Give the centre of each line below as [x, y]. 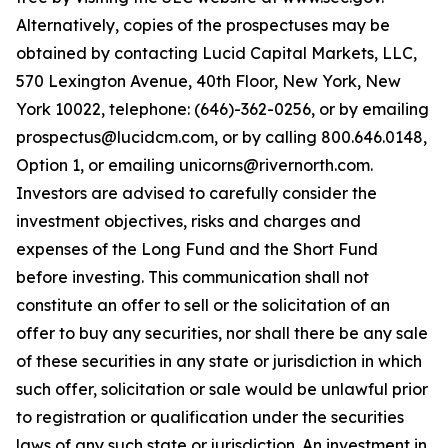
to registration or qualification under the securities [210, 417]
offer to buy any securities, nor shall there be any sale [222, 333]
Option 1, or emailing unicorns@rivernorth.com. [194, 165]
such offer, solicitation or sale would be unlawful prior [222, 389]
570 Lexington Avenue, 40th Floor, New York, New [208, 81]
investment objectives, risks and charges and [188, 221]
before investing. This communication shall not [192, 277]
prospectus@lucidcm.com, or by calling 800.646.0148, [221, 137]
